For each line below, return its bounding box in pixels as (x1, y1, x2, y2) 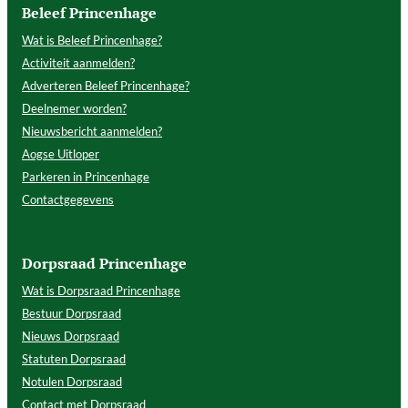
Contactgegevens (22, 191, 114, 207)
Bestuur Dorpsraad (22, 305, 121, 321)
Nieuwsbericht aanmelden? (22, 123, 162, 138)
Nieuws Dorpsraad (22, 328, 119, 343)
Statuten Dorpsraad (22, 351, 126, 366)
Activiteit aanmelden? (22, 55, 135, 70)
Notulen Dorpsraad (22, 373, 122, 389)
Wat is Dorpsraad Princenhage (22, 282, 180, 298)
